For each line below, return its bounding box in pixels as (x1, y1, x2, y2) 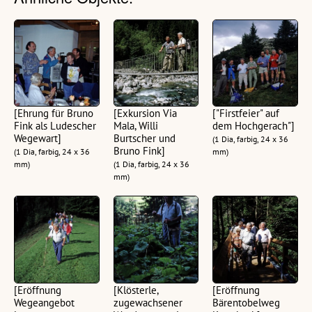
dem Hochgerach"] (212, 119, 295, 133)
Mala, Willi (113, 119, 158, 133)
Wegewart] (14, 132, 61, 146)
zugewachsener (113, 295, 182, 309)
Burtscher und (113, 132, 175, 146)
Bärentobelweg (212, 295, 281, 309)
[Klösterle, (113, 283, 158, 297)
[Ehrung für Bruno (14, 107, 93, 120)
